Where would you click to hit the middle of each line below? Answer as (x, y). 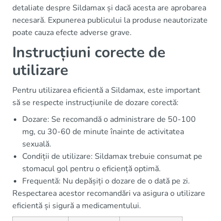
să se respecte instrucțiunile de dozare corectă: (95, 103)
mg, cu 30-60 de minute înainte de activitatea (103, 132)
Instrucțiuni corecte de (89, 53)
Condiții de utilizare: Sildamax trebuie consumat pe (112, 156)
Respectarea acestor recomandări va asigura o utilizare (109, 193)
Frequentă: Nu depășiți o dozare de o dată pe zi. (106, 181)
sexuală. (37, 144)
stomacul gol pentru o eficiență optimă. (92, 169)
